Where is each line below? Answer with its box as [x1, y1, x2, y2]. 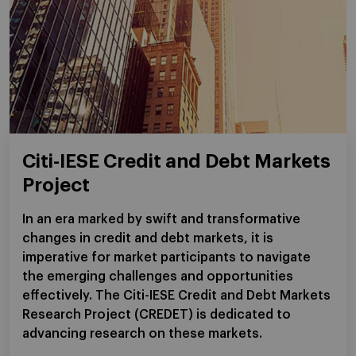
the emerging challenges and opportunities [22, 270, 293, 283]
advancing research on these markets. [22, 327, 262, 340]
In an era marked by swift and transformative [22, 213, 300, 226]
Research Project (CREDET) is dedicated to [22, 308, 291, 321]
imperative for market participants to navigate [22, 251, 311, 264]
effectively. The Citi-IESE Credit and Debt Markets [22, 289, 331, 302]
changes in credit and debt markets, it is [22, 232, 273, 245]
